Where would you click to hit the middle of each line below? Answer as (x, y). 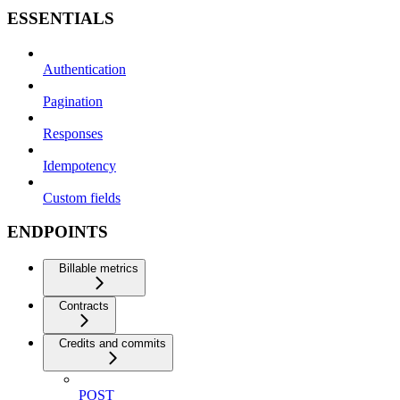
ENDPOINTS (58, 232)
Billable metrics (99, 269)
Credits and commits (112, 344)
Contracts (84, 306)
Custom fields (82, 197)
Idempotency (79, 165)
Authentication (84, 69)
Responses (73, 133)
